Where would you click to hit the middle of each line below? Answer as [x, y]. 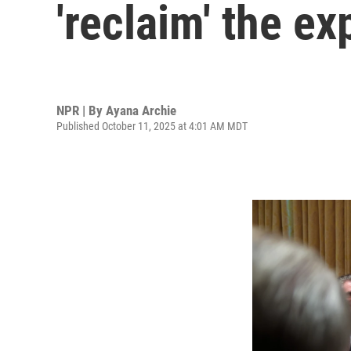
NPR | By [81, 110]
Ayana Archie [141, 110]
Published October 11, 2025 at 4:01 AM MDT [152, 126]
